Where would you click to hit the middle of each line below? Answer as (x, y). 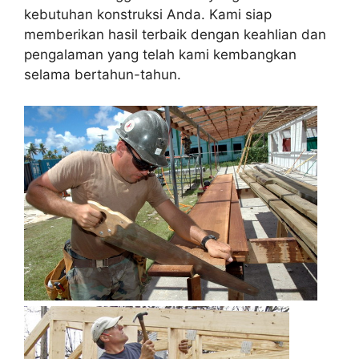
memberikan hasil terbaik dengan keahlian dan (175, 35)
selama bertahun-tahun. (103, 75)
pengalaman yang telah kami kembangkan (160, 55)
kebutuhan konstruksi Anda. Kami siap (148, 15)
